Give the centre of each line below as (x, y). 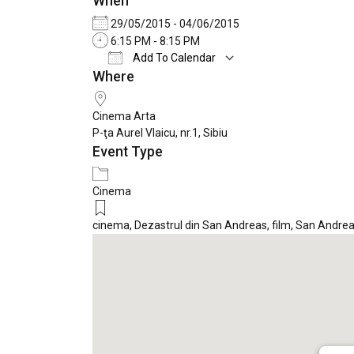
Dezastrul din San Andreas (201, 225)
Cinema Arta (124, 116)
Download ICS (154, 80)
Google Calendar (304, 80)
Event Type (128, 151)
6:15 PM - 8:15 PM (154, 41)
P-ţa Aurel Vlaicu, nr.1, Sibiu (160, 132)
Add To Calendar (173, 57)
